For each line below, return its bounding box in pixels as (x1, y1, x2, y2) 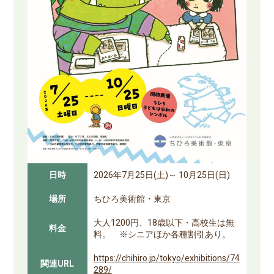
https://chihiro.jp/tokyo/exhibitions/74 (93, 251, 240, 265)
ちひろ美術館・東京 (93, 192, 171, 206)
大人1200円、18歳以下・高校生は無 (93, 216, 234, 229)
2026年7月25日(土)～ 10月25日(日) (93, 168, 230, 182)
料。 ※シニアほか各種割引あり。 (93, 228, 231, 241)
